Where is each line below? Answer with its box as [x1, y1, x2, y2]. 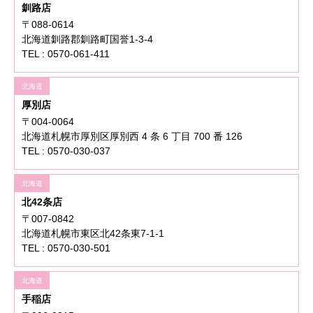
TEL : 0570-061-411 [22, 48, 110, 60]
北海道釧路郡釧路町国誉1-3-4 [22, 34, 153, 45]
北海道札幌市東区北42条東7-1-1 [22, 228, 164, 240]
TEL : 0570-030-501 [22, 242, 110, 254]
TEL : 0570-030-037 [22, 145, 110, 157]
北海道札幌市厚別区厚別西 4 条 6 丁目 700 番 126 [22, 131, 242, 143]
